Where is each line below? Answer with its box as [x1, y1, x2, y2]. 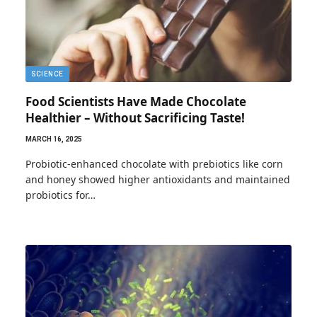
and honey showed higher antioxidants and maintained [25, 173, 290, 186]
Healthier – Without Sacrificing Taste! [25, 110, 245, 126]
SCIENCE [31, 70, 64, 78]
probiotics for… [25, 188, 96, 202]
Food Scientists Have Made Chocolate [25, 93, 246, 110]
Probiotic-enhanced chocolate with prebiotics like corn [25, 157, 283, 171]
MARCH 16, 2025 [25, 135, 82, 143]
